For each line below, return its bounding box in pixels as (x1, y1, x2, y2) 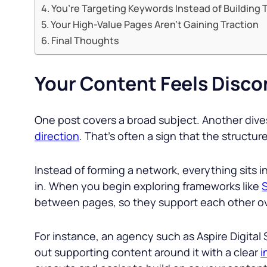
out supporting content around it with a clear (35, 244, 260, 259)
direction (35, 128, 79, 143)
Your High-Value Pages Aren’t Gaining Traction (51, 17, 259, 31)
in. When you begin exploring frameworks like (35, 178, 262, 193)
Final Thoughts (51, 33, 120, 47)
